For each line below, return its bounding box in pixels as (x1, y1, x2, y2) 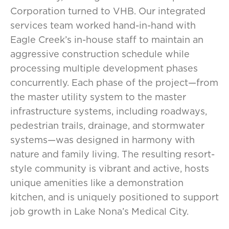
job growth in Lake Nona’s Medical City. (10, 205, 189, 218)
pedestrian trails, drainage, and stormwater (10, 119, 204, 132)
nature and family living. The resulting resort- (10, 148, 215, 161)
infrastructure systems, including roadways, (10, 105, 207, 118)
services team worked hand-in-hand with (10, 19, 196, 32)
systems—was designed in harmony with (10, 133, 195, 146)
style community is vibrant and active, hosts (10, 162, 209, 175)
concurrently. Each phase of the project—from (10, 76, 218, 89)
